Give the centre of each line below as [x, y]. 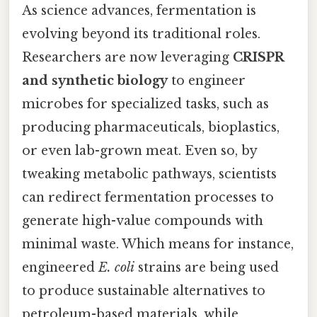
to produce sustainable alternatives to [144, 291]
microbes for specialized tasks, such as [145, 104]
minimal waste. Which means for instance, [158, 244]
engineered [60, 268]
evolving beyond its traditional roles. [141, 34]
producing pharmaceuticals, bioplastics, [151, 128]
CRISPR [258, 58]
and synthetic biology [95, 81]
